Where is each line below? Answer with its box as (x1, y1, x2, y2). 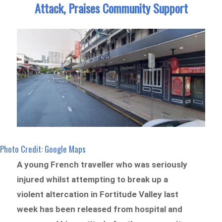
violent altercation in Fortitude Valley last (17, 189, 179, 200)
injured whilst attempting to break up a (17, 174, 168, 185)
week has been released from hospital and (17, 204, 183, 215)
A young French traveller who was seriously (17, 160, 188, 170)
